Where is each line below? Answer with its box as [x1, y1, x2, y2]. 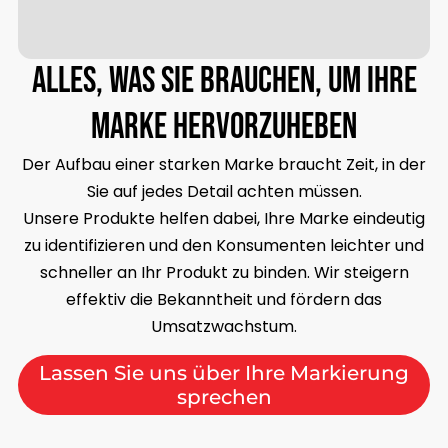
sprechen [176, 383, 272, 409]
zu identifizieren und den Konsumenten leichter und [24, 234, 424, 258]
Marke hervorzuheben [91, 106, 357, 150]
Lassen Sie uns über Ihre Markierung [39, 359, 409, 385]
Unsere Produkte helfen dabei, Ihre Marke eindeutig [23, 207, 425, 231]
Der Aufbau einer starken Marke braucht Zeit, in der [22, 153, 426, 177]
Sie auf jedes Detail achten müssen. [86, 180, 362, 204]
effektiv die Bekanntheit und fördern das [66, 288, 382, 312]
